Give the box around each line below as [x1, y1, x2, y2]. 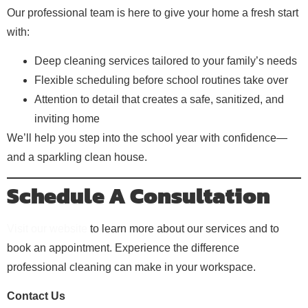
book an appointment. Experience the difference [7, 241, 239, 254]
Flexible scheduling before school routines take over [34, 74, 288, 87]
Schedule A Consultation [7, 179, 270, 212]
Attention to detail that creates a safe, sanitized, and [34, 93, 284, 106]
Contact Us [7, 289, 65, 302]
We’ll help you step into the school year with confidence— [7, 132, 287, 144]
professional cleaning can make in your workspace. [7, 261, 256, 273]
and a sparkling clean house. [7, 151, 147, 164]
